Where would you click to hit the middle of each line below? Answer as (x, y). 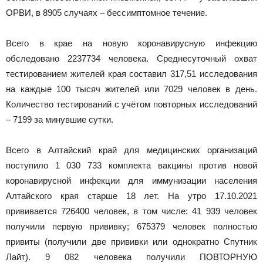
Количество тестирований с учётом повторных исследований (131, 104)
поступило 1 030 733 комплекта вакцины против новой (131, 165)
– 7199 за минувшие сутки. (60, 119)
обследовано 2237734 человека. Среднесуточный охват (131, 58)
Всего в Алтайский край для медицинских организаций (131, 150)
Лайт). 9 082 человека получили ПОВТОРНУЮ (131, 257)
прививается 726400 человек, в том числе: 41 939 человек (131, 211)
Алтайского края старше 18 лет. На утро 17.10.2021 (131, 196)
